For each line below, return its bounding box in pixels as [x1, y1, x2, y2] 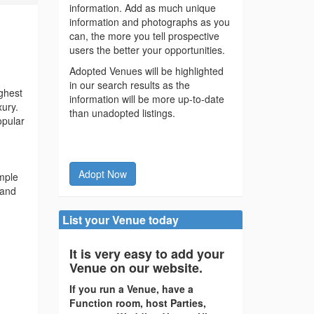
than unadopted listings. [69, 106, 175, 121]
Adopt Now [78, 167, 127, 182]
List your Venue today [62, 212, 179, 228]
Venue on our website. [69, 259, 203, 278]
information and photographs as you [69, 15, 230, 29]
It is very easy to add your [69, 245, 224, 264]
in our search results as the [69, 78, 190, 93]
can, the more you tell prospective [69, 29, 219, 43]
